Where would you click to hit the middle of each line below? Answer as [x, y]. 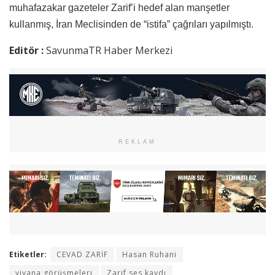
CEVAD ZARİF [82, 254]
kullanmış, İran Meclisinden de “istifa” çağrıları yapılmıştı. [131, 25]
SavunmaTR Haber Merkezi [109, 51]
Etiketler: [28, 254]
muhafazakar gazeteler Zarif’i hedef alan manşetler [119, 8]
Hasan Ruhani [149, 254]
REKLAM [137, 141]
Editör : [28, 51]
